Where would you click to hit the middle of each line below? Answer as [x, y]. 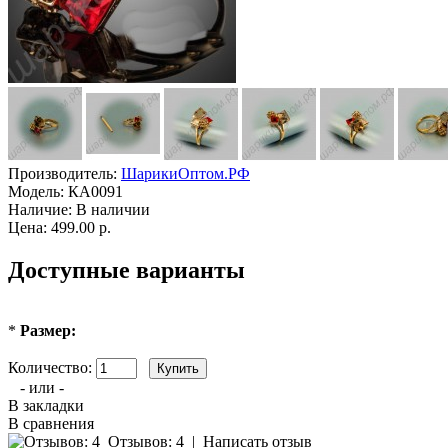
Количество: [52, 368]
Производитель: [62, 174]
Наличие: [40, 210]
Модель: [36, 192]
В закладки [46, 406]
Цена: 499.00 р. [59, 228]
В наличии [111, 210]
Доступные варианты [126, 270]
